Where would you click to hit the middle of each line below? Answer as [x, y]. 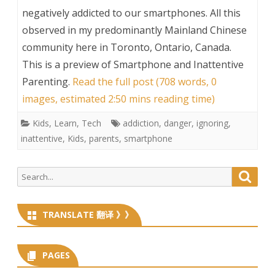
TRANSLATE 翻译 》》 [88, 214]
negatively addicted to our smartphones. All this [131, 13]
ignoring [212, 123]
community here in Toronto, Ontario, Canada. [127, 47]
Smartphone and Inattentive [179, 64]
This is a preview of [68, 64]
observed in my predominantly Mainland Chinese [134, 30]
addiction [141, 123]
